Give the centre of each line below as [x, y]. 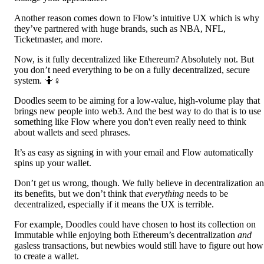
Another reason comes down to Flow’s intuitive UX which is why [137, 18]
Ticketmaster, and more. [58, 39]
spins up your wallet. [53, 163]
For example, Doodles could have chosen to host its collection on [135, 225]
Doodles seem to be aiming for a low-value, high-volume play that [137, 101]
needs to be [206, 194]
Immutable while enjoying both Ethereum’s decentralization [126, 235]
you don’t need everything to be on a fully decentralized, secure [132, 70]
